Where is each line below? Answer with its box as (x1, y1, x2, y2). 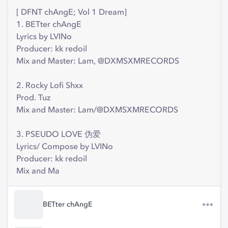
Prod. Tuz (16, 94, 50, 102)
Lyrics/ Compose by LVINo (16, 143, 113, 151)
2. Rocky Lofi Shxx (16, 82, 83, 90)
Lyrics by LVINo (16, 33, 72, 41)
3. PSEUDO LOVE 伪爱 (16, 131, 101, 139)
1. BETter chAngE (16, 21, 81, 29)
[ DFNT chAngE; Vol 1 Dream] (16, 9, 127, 17)
